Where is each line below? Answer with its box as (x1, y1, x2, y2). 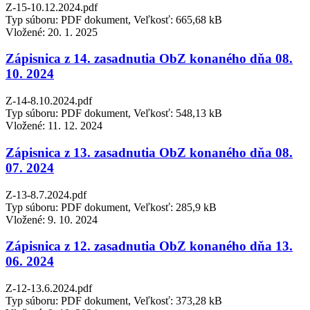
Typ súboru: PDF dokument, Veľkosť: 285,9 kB (6, 201, 217, 213)
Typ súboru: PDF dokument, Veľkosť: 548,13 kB (6, 107, 222, 120)
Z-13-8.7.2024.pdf (6, 188, 86, 201)
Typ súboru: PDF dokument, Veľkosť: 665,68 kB (6, 13, 222, 26)
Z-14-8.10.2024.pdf (6, 95, 92, 107)
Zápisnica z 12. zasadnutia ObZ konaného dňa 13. (6, 239, 293, 254)
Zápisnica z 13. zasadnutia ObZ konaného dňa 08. (6, 145, 293, 160)
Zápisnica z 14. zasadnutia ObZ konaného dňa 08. (6, 51, 293, 66)
